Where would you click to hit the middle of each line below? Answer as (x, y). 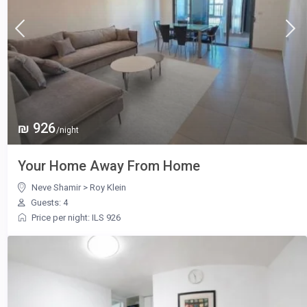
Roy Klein (108, 188)
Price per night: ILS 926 (76, 218)
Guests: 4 (48, 203)
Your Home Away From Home (109, 166)
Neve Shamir (56, 188)
